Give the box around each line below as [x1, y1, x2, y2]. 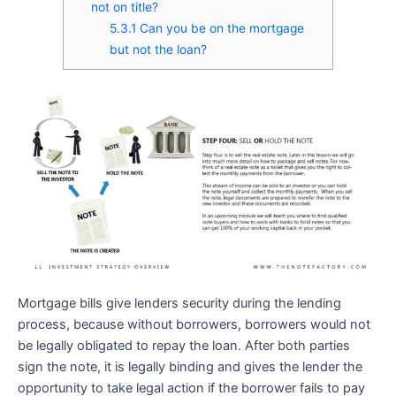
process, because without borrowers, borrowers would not [18, 316, 370, 333]
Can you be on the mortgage [135, 20, 304, 35]
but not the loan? [109, 42, 207, 57]
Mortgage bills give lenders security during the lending [18, 295, 341, 312]
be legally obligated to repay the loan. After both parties [18, 338, 350, 354]
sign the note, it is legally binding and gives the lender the [18, 359, 362, 376]
